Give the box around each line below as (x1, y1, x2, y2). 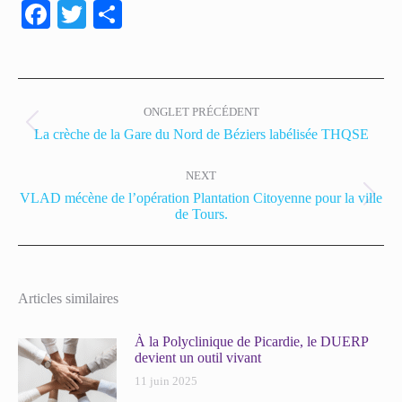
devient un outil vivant (135, 350, 261, 365)
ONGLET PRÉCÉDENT (143, 105, 259, 118)
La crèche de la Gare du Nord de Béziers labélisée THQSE (33, 127, 369, 142)
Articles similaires (18, 291, 118, 306)
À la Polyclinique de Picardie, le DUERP (135, 334, 368, 349)
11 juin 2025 (135, 374, 197, 388)
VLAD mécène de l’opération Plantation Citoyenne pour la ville (20, 190, 382, 205)
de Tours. (174, 206, 228, 222)
